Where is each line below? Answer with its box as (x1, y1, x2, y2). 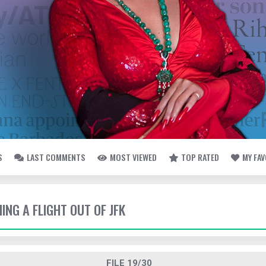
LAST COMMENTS (27, 151, 85, 163)
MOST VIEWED (110, 151, 157, 163)
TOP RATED (181, 151, 219, 163)
